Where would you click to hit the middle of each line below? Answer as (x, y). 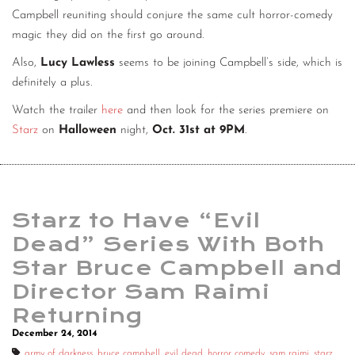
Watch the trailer (57, 111)
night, (134, 131)
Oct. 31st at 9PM (198, 131)
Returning (77, 316)
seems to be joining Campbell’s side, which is (229, 63)
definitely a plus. (52, 83)
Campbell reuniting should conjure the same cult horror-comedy (172, 16)
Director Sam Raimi (141, 292)
